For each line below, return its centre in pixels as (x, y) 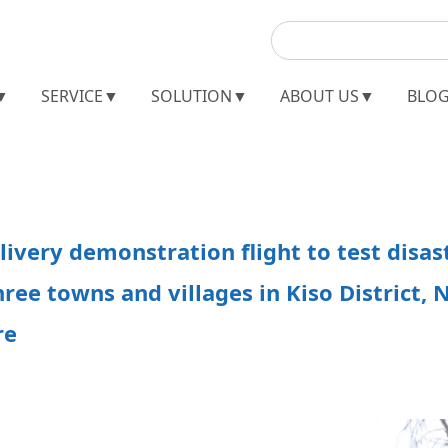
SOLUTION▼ (199, 96)
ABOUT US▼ (327, 96)
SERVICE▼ (80, 96)
